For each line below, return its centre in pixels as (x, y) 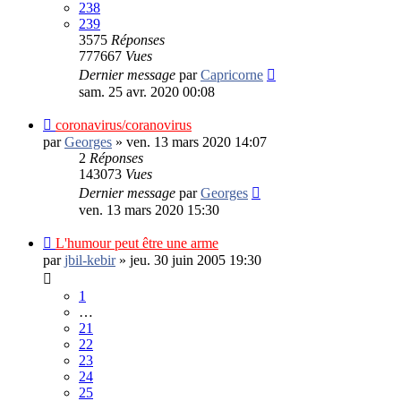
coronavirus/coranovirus (124, 124)
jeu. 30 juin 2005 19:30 (196, 260)
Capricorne (232, 74)
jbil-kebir (90, 260)
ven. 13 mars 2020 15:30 (149, 209)
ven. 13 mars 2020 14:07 (196, 141)
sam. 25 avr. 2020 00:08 (147, 91)
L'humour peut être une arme (137, 243)
